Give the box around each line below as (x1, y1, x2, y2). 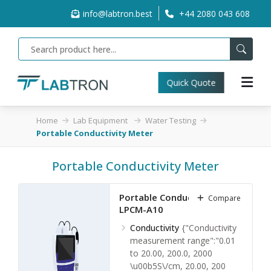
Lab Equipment (73, 115, 130, 126)
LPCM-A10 (119, 203, 163, 215)
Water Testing (145, 115, 196, 126)
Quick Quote (164, 77, 214, 88)
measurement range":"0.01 (129, 235, 235, 246)
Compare (208, 193, 241, 203)
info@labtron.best (83, 8, 152, 19)
